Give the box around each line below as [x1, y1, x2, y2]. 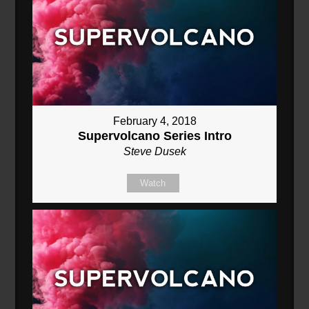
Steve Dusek [123, 146, 186, 158]
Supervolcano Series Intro [77, 129, 232, 143]
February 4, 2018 [112, 115, 197, 128]
